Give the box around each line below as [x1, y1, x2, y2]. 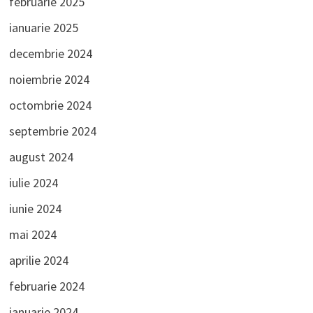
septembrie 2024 [8, 123, 96, 140]
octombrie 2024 [8, 97, 92, 114]
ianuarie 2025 [8, 20, 78, 36]
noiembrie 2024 [8, 71, 89, 88]
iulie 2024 [8, 175, 58, 191]
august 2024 [8, 149, 73, 166]
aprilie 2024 [8, 252, 68, 269]
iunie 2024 [8, 201, 61, 217]
